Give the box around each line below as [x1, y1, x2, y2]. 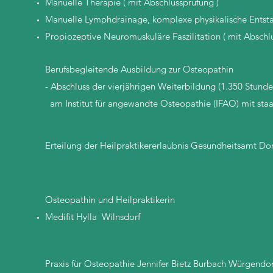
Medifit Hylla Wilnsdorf [45, 211, 140, 222]
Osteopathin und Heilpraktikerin [45, 194, 175, 205]
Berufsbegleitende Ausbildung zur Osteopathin [45, 63, 233, 75]
